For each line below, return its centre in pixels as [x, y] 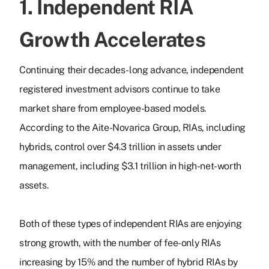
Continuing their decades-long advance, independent [132, 70]
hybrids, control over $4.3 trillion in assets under [120, 147]
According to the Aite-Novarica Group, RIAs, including [132, 128]
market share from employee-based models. [113, 109]
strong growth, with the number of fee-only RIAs [120, 243]
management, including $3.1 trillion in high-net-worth [130, 166]
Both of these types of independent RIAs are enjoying [131, 224]
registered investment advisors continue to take [120, 89]
